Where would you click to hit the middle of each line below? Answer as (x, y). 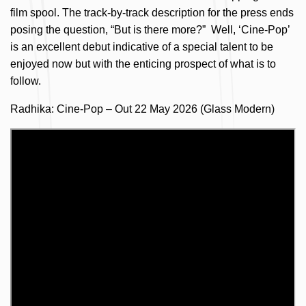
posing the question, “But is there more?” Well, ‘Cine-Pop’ (150, 30)
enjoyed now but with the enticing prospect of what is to (143, 64)
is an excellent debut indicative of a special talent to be (142, 47)
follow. (26, 81)
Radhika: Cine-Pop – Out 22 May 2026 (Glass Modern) (142, 109)
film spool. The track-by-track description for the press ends (152, 13)
